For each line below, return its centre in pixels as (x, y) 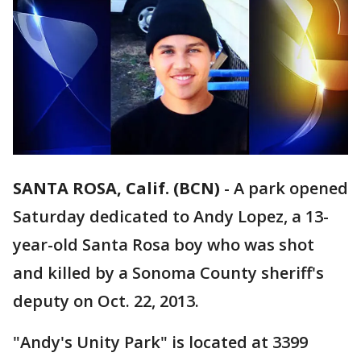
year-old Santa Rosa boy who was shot (164, 245)
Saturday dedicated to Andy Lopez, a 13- (171, 217)
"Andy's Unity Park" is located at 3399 (160, 342)
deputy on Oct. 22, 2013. (108, 301)
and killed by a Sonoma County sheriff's (168, 273)
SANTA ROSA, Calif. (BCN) (116, 189)
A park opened (291, 189)
